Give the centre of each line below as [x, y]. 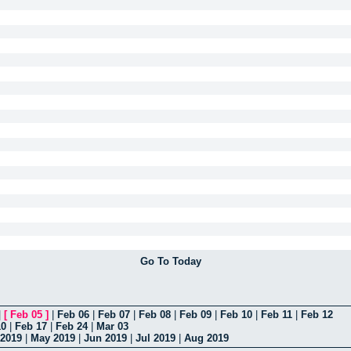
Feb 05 [26, 315]
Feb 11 [277, 315]
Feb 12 [317, 315]
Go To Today [170, 261]
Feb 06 [73, 315]
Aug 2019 [206, 338]
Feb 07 [114, 315]
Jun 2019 [105, 338]
